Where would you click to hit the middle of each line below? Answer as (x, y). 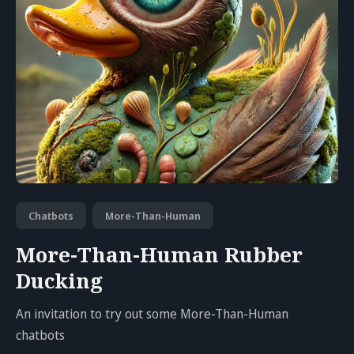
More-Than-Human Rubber (159, 254)
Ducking (59, 280)
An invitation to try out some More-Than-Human (153, 313)
